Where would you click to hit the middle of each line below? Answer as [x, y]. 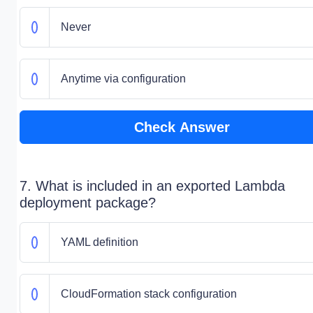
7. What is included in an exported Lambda [152, 186]
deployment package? [88, 203]
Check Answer [182, 127]
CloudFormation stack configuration [148, 294]
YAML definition [99, 242]
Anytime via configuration [123, 79]
